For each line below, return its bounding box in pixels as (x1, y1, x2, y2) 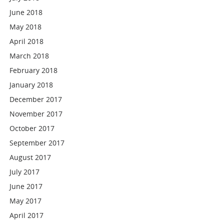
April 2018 (9, 36, 44, 46)
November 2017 (9, 109, 63, 118)
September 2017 (9, 138, 65, 147)
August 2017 (9, 152, 51, 162)
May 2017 (9, 196, 42, 205)
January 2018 (9, 80, 53, 89)
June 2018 (9, 7, 43, 17)
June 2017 (9, 181, 43, 191)
